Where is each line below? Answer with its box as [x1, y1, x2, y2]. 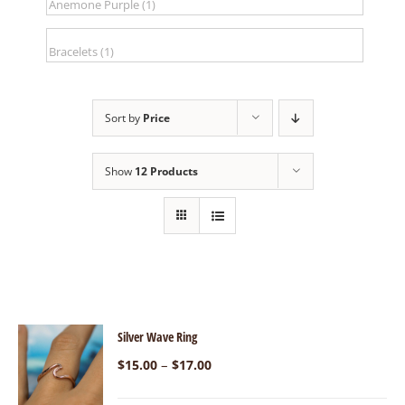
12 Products [134, 164, 198, 180]
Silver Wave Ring [118, 328, 198, 346]
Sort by [104, 110, 143, 127]
